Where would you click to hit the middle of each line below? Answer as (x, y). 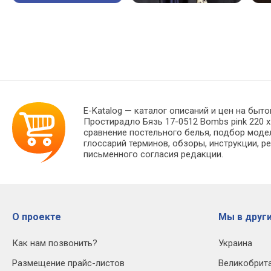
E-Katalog (103, 111)
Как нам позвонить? (55, 243)
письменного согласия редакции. (154, 154)
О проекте (37, 217)
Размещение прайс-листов (68, 263)
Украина (235, 243)
